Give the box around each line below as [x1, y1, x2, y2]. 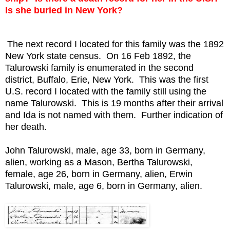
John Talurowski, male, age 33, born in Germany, [5, 145, 205, 156]
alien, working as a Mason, [5, 157, 117, 168]
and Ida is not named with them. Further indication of [5, 110, 223, 121]
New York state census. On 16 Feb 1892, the [5, 51, 191, 62]
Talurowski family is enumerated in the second [5, 63, 194, 73]
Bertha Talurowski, [117, 157, 193, 168]
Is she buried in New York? [5, 5, 123, 16]
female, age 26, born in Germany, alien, [5, 169, 169, 180]
